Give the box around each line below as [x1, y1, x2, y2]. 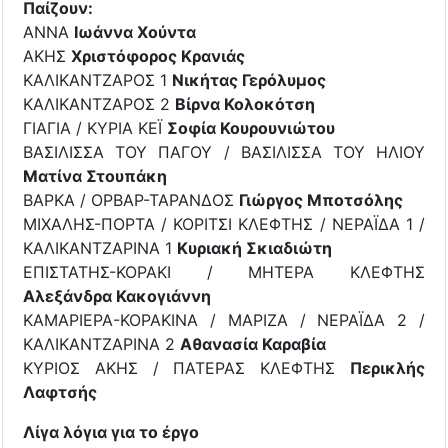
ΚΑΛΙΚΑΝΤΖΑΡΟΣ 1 [23, 69, 172, 90]
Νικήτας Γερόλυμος [172, 69, 326, 90]
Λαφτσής [23, 381, 97, 402]
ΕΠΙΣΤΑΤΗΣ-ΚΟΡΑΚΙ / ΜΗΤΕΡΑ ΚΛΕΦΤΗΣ [23, 261, 425, 282]
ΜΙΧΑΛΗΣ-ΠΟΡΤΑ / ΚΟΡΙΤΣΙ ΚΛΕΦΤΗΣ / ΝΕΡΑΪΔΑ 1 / [23, 213, 425, 234]
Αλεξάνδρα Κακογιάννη [23, 285, 211, 306]
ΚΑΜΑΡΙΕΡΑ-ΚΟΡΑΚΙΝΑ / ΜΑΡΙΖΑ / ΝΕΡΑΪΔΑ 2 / [23, 309, 425, 330]
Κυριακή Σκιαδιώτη [177, 237, 332, 258]
